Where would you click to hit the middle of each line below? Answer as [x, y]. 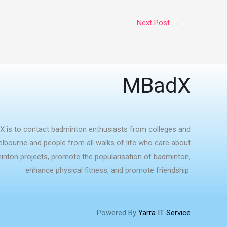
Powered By [117, 213]
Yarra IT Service [164, 213]
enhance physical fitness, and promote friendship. [108, 171]
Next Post [154, 23]
